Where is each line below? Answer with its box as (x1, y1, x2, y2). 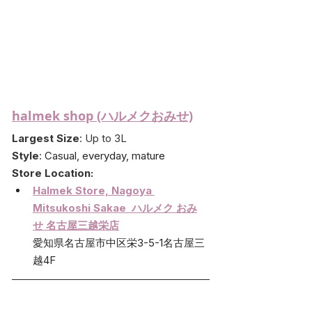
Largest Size (12, 131, 79, 145)
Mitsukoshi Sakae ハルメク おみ (33, 201, 197, 214)
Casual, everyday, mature (45, 148, 165, 162)
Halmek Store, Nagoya (33, 183, 155, 197)
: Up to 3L (79, 131, 127, 145)
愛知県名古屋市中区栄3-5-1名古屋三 (33, 235, 205, 249)
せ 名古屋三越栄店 (33, 218, 119, 232)
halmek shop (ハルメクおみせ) (12, 107, 193, 125)
